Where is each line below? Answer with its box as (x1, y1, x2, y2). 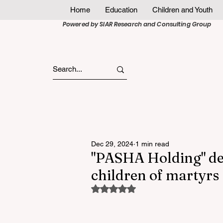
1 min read (135, 140, 169, 148)
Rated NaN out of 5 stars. (113, 184, 193, 192)
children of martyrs (91, 167, 219, 184)
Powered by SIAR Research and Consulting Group (63, 20, 212, 28)
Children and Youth (152, 5, 213, 14)
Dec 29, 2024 (91, 140, 133, 148)
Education (105, 5, 137, 14)
